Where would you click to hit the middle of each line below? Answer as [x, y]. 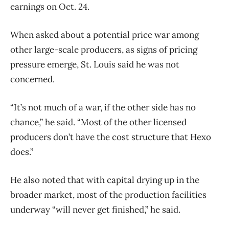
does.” [22, 152]
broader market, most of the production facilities [108, 194]
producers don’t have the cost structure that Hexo [111, 137]
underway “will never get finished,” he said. [95, 209]
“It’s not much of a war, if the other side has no [103, 107]
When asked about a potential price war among [105, 35]
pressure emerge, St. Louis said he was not [95, 64]
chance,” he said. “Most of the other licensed [98, 122]
